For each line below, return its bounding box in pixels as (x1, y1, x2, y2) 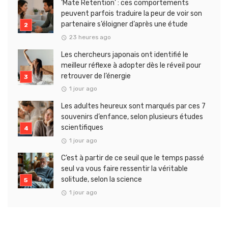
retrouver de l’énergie (61, 71, 131, 80)
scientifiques (61, 123, 103, 132)
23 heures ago (69, 33, 111, 41)
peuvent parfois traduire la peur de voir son (61, 9, 202, 18)
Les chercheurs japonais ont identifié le (61, 50, 188, 59)
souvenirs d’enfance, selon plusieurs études (61, 112, 203, 122)
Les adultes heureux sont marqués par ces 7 (61, 102, 206, 111)
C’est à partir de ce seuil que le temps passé (61, 154, 204, 163)
